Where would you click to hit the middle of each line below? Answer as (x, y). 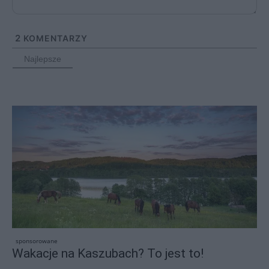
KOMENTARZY (54, 38)
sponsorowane (37, 241)
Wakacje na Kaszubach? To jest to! (108, 254)
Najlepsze (43, 59)
